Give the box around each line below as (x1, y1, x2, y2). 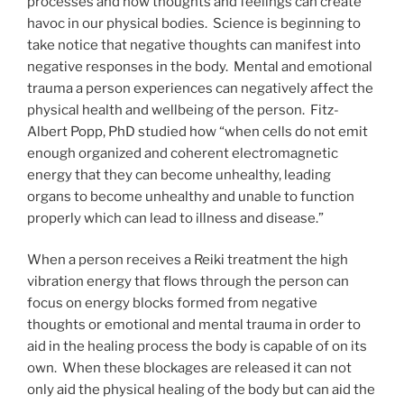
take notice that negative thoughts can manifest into (27, 36, 361, 53)
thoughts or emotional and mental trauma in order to (27, 317, 361, 334)
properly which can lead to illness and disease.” (27, 209, 324, 226)
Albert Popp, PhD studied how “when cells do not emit (27, 123, 368, 140)
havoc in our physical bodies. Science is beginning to (27, 14, 361, 32)
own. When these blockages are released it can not (27, 360, 352, 377)
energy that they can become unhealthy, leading (27, 166, 331, 183)
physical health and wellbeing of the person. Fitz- (27, 101, 339, 118)
